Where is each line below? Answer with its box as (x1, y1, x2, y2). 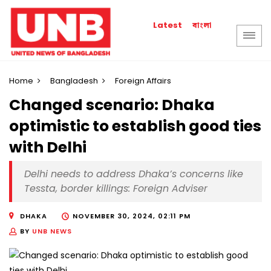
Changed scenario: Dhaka (9, 94, 215, 116)
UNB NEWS (32, 226, 72, 237)
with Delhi (9, 137, 87, 158)
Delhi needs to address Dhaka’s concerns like (24, 167, 243, 181)
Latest (153, 19, 183, 31)
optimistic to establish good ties (9, 116, 261, 137)
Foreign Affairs (115, 75, 171, 87)
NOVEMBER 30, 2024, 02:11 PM (73, 211, 191, 221)
